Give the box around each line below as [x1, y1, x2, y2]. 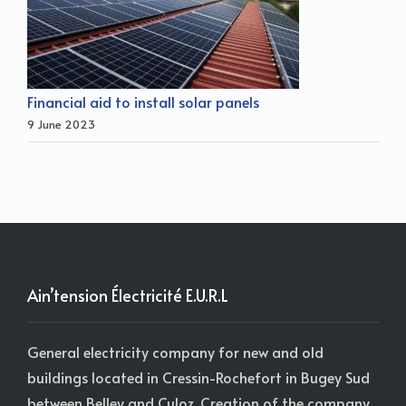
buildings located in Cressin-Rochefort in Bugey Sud [27, 366, 370, 387]
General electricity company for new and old [27, 341, 324, 362]
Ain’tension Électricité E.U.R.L [27, 283, 228, 306]
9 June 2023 [27, 115, 95, 132]
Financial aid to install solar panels [27, 91, 259, 111]
